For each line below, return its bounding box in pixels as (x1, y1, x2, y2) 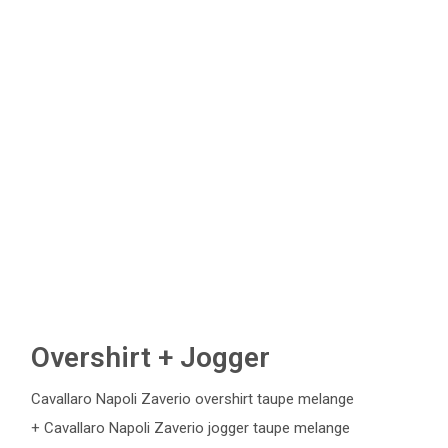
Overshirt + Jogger (31, 341, 270, 374)
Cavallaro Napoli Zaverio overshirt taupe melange (31, 390, 354, 408)
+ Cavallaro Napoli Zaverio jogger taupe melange (31, 419, 350, 437)
